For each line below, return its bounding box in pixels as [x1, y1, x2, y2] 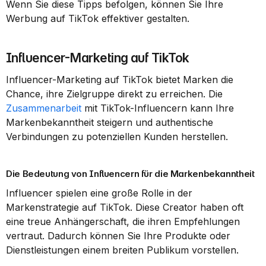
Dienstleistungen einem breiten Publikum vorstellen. [6, 244, 239, 256]
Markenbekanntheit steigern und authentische [6, 116, 213, 128]
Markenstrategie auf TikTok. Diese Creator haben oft [6, 201, 243, 213]
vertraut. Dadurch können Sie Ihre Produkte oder [6, 230, 230, 242]
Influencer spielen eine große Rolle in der [6, 187, 192, 199]
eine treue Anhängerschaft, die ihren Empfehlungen [6, 216, 240, 227]
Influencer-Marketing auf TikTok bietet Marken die [6, 74, 233, 85]
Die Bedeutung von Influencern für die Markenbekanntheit [6, 168, 255, 179]
